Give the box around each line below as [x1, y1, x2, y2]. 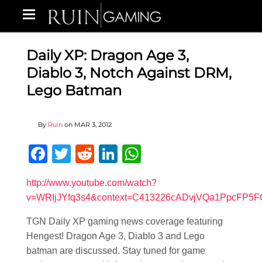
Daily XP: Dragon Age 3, [26, 47, 189, 64]
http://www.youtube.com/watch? [26, 178, 157, 188]
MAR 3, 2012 [74, 120, 112, 129]
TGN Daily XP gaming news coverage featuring [26, 216, 223, 226]
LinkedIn [118, 143, 189, 164]
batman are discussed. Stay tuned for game [26, 246, 205, 256]
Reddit [94, 143, 149, 164]
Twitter [71, 143, 126, 164]
